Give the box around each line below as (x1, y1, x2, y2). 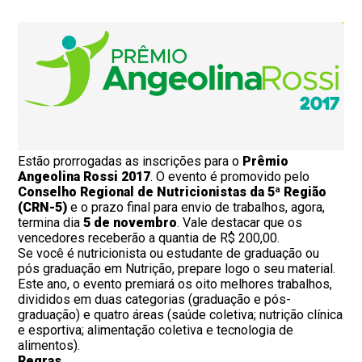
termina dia (18, 214, 84, 230)
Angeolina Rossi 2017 (18, 168, 151, 184)
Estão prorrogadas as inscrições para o (18, 153, 243, 169)
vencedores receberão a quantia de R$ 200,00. (18, 229, 280, 246)
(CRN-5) (18, 199, 71, 215)
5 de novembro (83, 214, 178, 230)
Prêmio (242, 153, 289, 169)
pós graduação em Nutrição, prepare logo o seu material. (18, 260, 336, 276)
